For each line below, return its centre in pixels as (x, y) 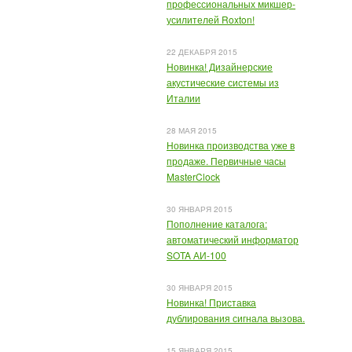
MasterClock (193, 176)
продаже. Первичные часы (226, 161)
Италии (183, 98)
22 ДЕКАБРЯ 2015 (202, 52)
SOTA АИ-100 (196, 255)
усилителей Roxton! (211, 19)
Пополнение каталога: (217, 224)
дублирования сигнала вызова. (236, 318)
